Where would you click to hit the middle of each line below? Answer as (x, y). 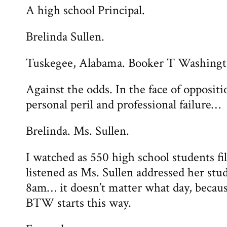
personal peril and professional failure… (123, 105)
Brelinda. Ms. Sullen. (78, 131)
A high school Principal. (85, 10)
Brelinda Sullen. (65, 37)
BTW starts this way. (79, 203)
